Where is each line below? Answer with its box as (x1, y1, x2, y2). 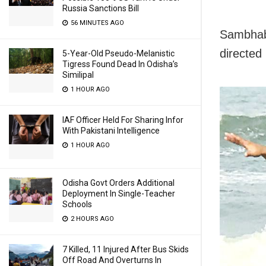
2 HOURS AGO (69, 215, 114, 223)
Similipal (62, 70, 94, 80)
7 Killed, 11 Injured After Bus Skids (62, 245, 189, 254)
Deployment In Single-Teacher (62, 189, 175, 198)
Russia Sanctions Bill (62, 4, 139, 13)
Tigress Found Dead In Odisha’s (62, 59, 178, 69)
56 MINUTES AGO (69, 19, 124, 27)
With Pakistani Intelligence (62, 126, 160, 135)
